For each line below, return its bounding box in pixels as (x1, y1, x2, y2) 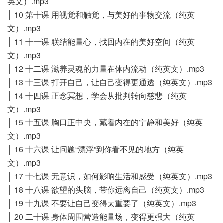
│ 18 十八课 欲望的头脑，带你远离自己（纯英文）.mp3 (7, 183, 204, 195)
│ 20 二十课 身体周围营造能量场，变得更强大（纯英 (7, 210, 195, 222)
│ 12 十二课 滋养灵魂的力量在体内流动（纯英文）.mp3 (7, 62, 204, 74)
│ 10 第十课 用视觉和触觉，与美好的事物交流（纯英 (7, 8, 195, 20)
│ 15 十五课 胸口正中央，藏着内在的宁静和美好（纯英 (7, 116, 203, 128)
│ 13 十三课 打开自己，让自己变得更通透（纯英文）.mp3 (7, 76, 212, 88)
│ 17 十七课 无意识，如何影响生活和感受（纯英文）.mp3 (7, 170, 212, 182)
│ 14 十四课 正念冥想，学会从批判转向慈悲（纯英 (7, 89, 187, 101)
